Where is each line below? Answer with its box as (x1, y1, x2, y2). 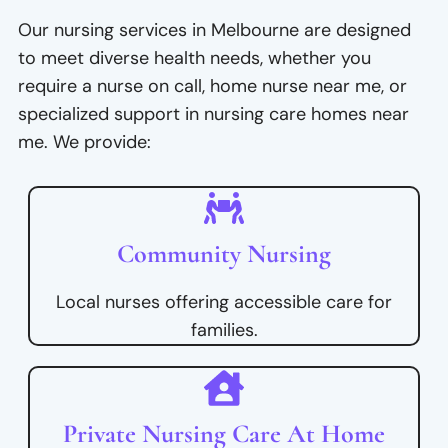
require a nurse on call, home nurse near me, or (18, 74, 407, 99)
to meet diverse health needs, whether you (18, 46, 371, 71)
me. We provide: (18, 130, 151, 155)
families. (190, 318, 258, 343)
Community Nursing (117, 238, 331, 270)
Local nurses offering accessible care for (56, 290, 392, 315)
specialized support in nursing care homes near (18, 102, 409, 127)
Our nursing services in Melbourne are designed (18, 18, 411, 43)
